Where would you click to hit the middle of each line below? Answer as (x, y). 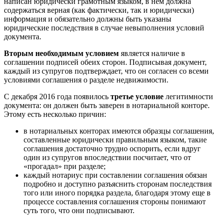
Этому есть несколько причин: (55, 114)
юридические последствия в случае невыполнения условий (104, 28)
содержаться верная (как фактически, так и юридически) (99, 10)
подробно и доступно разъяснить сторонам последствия (118, 184)
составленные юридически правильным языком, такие (115, 140)
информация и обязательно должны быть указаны (88, 19)
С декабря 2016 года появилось (57, 97)
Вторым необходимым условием (61, 54)
